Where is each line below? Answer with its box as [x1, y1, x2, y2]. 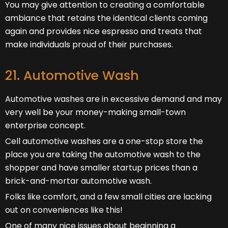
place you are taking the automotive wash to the [5, 148, 201, 160]
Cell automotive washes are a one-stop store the [5, 135, 203, 147]
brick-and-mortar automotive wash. [5, 175, 152, 187]
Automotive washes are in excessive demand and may [5, 93, 222, 105]
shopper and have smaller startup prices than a [5, 161, 197, 174]
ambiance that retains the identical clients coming [5, 12, 208, 24]
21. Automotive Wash [5, 66, 139, 84]
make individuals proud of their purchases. [5, 38, 173, 50]
